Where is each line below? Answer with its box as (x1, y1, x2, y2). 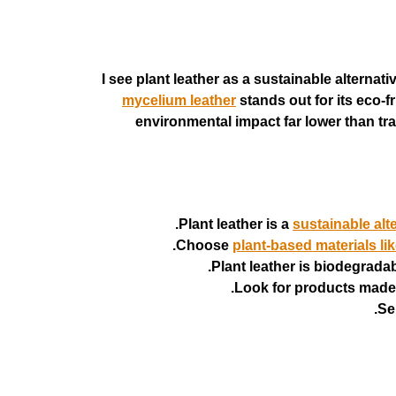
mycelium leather (122, 93, 236, 108)
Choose (176, 238, 232, 254)
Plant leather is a (179, 217, 293, 232)
